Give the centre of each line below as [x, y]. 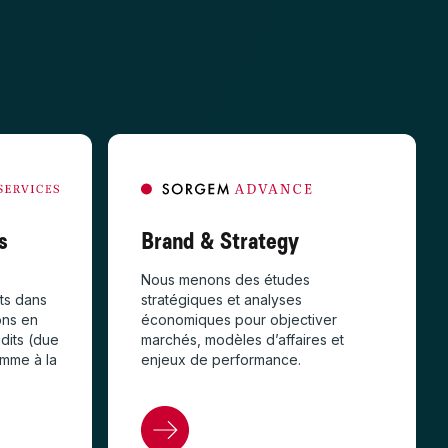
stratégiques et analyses [221, 300]
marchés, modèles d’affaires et [242, 340]
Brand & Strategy [220, 241]
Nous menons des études [225, 280]
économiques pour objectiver [239, 320]
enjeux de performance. [221, 360]
